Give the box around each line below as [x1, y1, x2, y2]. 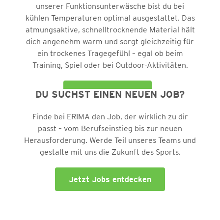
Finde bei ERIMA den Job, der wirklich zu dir [32, 112, 188, 121]
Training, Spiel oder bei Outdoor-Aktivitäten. [32, 60, 188, 69]
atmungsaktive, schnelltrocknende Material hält [25, 25, 195, 34]
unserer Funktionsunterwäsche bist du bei [36, 1, 184, 10]
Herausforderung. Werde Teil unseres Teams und [24, 136, 196, 144]
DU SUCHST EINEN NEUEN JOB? [35, 89, 185, 100]
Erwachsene [85, 88, 130, 97]
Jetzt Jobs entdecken [69, 175, 151, 184]
